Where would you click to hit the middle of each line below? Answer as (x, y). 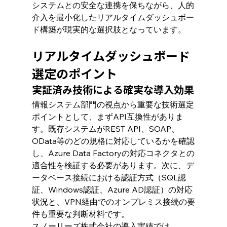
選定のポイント (74, 74)
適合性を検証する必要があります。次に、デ (113, 165)
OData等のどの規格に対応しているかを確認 (113, 141)
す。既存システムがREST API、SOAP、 (105, 128)
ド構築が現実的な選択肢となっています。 (109, 29)
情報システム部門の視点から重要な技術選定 (113, 104)
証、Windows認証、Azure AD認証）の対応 (112, 189)
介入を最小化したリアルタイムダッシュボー (113, 17)
